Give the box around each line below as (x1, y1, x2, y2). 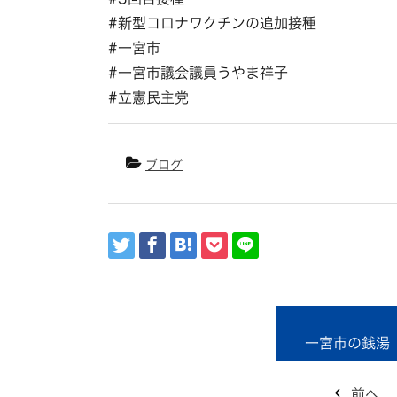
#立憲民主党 (108, 90, 189, 105)
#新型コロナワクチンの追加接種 (108, 16, 316, 30)
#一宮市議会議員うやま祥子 (108, 66, 288, 80)
